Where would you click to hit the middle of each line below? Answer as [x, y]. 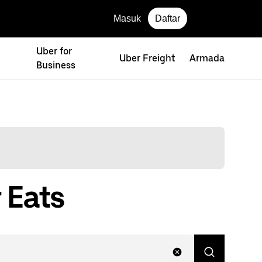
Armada [207, 58]
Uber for [54, 51]
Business [56, 65]
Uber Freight [147, 58]
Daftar [168, 18]
